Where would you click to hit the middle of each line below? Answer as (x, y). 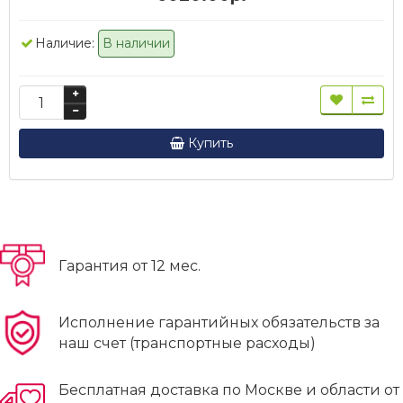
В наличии (136, 43)
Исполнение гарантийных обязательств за (219, 322)
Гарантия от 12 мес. (130, 265)
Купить (210, 143)
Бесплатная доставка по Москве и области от (229, 390)
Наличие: (65, 43)
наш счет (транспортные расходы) (187, 343)
